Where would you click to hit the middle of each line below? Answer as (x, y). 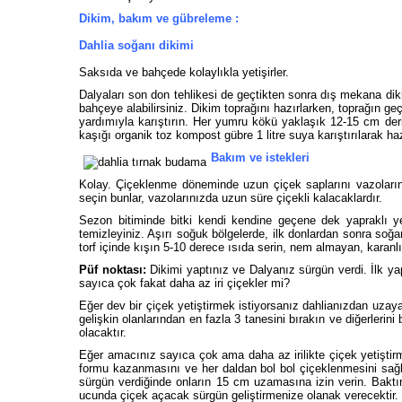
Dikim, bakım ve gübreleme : (159, 18)
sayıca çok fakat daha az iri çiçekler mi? (186, 283)
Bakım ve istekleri (260, 157)
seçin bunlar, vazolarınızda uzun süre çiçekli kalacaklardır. (231, 198)
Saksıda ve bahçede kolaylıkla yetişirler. (184, 72)
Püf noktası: (114, 270)
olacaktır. (103, 332)
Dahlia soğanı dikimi (136, 45)
